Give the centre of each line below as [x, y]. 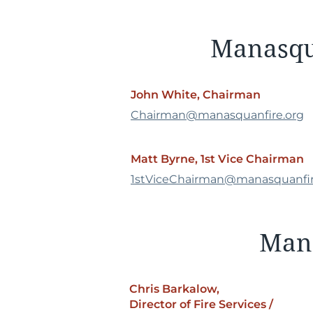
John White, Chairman [197, 95]
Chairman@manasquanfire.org [217, 115]
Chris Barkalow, [174, 289]
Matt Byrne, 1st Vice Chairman [217, 159]
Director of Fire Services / [201, 304]
